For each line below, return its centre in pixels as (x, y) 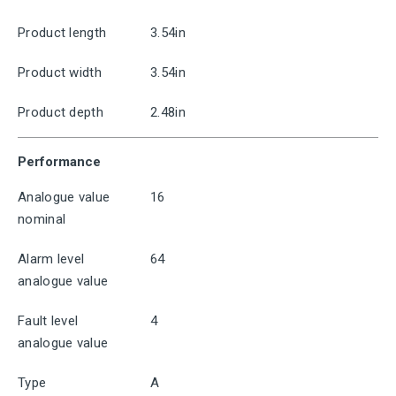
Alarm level (51, 259)
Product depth (61, 112)
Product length (62, 33)
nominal (42, 219)
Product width (60, 72)
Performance (59, 162)
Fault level (48, 321)
